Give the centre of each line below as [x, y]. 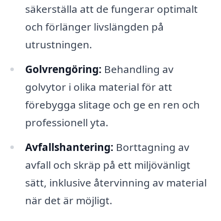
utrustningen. [58, 45]
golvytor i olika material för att [98, 87]
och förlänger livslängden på [94, 27]
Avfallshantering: [69, 147]
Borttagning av [151, 147]
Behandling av [137, 69]
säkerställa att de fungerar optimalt [111, 9]
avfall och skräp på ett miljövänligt [108, 165]
